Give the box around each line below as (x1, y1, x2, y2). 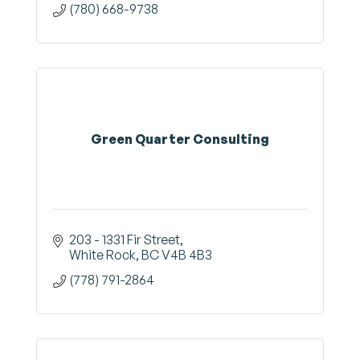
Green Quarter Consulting (91, 130, 269, 147)
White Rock (69, 247, 136, 263)
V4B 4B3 (162, 247, 212, 263)
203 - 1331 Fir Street (69, 231, 180, 247)
